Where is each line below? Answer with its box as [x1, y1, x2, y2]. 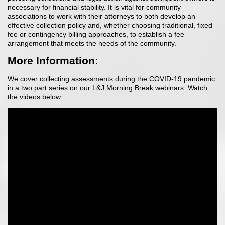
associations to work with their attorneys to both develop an [8, 12, 195, 20]
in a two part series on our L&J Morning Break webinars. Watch [8, 83, 207, 92]
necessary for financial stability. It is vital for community [8, 3, 181, 11]
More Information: [8, 55, 98, 67]
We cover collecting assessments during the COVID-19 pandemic [8, 74, 215, 83]
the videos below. [8, 92, 62, 101]
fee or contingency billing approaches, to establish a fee [8, 30, 184, 38]
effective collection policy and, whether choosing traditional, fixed [8, 21, 212, 29]
